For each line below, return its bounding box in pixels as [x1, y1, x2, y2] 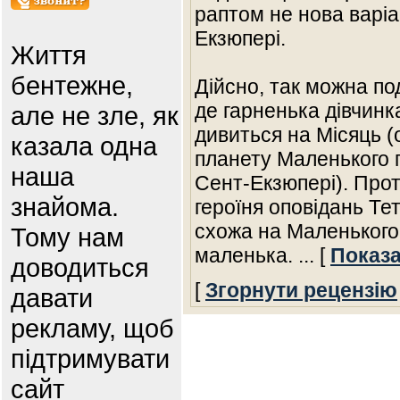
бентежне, [11, 71, 133, 100]
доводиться [11, 253, 149, 282]
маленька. [195, 244, 298, 267]
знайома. [11, 192, 119, 221]
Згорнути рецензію [205, 279, 397, 302]
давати [11, 283, 93, 312]
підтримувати [11, 344, 170, 373]
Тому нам [11, 222, 124, 252]
